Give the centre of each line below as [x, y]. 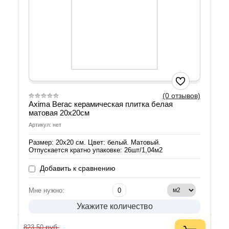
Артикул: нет [45, 125]
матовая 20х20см [59, 113]
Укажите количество [114, 207]
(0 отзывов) [181, 96]
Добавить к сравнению [77, 168]
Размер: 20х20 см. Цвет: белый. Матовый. [95, 143]
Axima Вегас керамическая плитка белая [101, 104]
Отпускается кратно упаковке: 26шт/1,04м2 [96, 150]
